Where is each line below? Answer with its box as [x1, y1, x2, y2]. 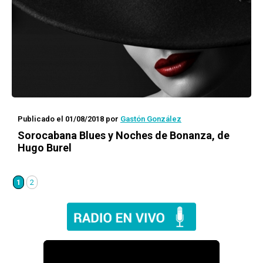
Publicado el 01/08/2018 [18, 114, 104, 123]
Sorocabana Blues [18, 129, 106, 141]
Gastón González [120, 114, 181, 123]
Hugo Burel [18, 141, 72, 154]
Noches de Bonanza [116, 129, 212, 141]
